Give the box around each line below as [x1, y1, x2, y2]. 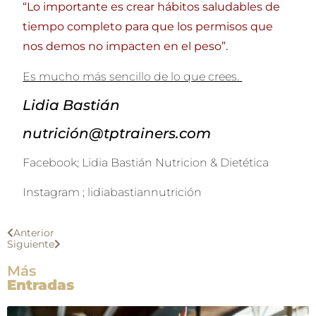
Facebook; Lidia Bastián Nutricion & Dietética [23, 156, 269, 170]
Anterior [13, 226, 54, 239]
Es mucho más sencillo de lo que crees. [23, 69, 243, 83]
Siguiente [7, 237, 54, 250]
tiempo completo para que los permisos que [23, 20, 274, 34]
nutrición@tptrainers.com [23, 125, 212, 142]
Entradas [7, 276, 74, 293]
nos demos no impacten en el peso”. [23, 39, 229, 54]
